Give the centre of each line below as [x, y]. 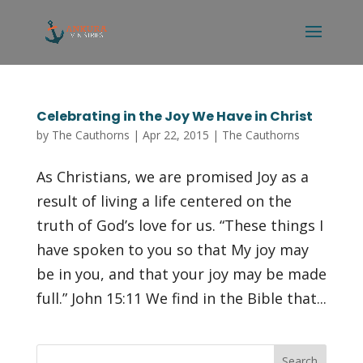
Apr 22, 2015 [175, 135]
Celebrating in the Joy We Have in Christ [174, 116]
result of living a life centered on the [164, 201]
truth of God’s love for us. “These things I [179, 225]
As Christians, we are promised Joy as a [172, 177]
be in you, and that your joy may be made [181, 274]
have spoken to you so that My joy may [172, 250]
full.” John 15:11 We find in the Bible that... [181, 298]
